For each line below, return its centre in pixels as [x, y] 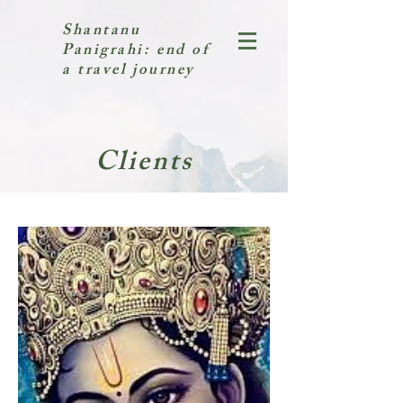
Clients [144, 165]
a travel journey [128, 71]
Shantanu [102, 31]
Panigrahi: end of [136, 51]
